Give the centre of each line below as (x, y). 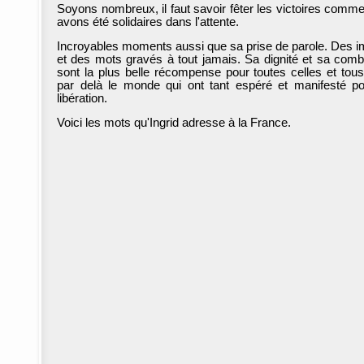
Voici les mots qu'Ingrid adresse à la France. (179, 123)
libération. (82, 98)
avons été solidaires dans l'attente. (149, 22)
